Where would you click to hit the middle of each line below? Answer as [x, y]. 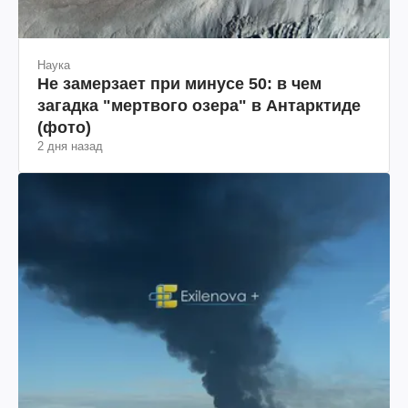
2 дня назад [70, 146]
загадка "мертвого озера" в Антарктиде [199, 105]
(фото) [64, 127]
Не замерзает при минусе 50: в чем [179, 83]
